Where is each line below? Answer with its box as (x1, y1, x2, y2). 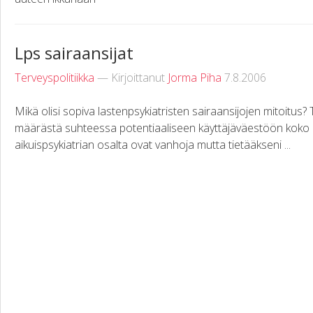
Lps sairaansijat (15, 41, 133, 64)
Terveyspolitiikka (15, 69, 94, 85)
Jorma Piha (168, 69, 221, 85)
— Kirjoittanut (94, 69, 168, 85)
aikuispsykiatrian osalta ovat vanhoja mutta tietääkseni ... (15, 136, 291, 152)
